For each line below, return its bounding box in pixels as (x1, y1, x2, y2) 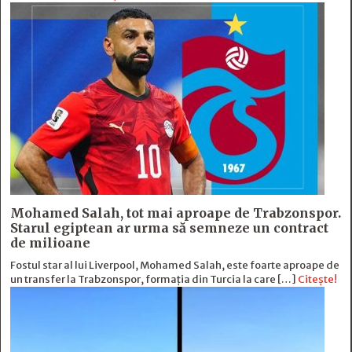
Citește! (298, 273, 337, 287)
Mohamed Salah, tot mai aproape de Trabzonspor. (10, 205, 341, 222)
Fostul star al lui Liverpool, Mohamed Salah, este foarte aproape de (10, 258, 339, 273)
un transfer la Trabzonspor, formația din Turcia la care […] (10, 273, 298, 287)
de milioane (10, 235, 90, 251)
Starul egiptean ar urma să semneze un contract (10, 220, 328, 236)
